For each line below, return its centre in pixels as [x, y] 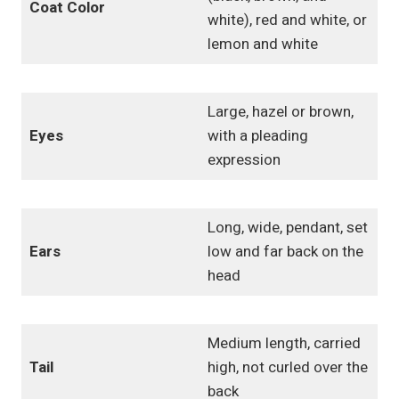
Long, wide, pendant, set [287, 228]
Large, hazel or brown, [280, 112]
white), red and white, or [287, 20]
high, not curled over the [287, 368]
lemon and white [262, 45]
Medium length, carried [284, 344]
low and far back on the [285, 252]
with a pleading [257, 136]
